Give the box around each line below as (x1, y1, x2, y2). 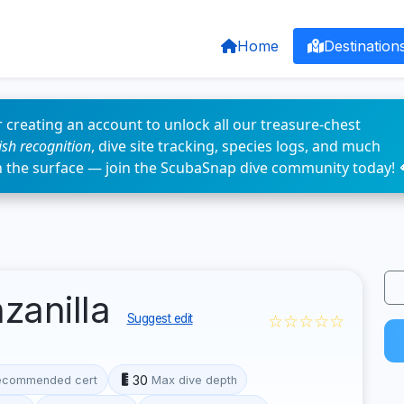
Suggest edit (126, 311, 193, 326)
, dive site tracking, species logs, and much (91, 136, 381, 156)
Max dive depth (151, 372, 237, 387)
